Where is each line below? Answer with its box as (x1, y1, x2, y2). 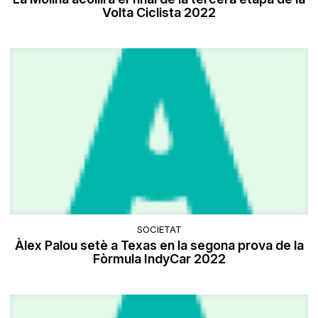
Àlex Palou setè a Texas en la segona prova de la (14, 238, 304, 253)
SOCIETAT (136, 224, 182, 236)
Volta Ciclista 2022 (102, 4, 216, 20)
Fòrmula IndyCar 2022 (92, 251, 226, 267)
